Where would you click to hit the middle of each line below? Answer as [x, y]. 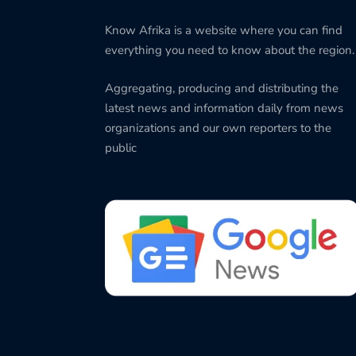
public [121, 147]
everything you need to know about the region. [230, 50]
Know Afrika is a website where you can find [224, 31]
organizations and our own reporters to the [218, 128]
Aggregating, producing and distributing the [222, 88]
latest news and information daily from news [224, 108]
